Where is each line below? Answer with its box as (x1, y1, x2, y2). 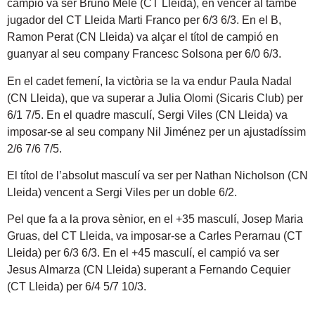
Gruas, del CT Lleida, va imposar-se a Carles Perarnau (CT (7, 230, 302, 243)
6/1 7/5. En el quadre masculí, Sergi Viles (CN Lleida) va (7, 108, 288, 121)
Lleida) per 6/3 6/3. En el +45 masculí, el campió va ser (7, 247, 279, 259)
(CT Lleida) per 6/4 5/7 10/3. (7, 281, 146, 293)
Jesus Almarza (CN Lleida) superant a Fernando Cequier (7, 264, 290, 276)
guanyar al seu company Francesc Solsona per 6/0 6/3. (7, 48, 281, 60)
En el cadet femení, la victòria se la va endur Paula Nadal (7, 75, 292, 87)
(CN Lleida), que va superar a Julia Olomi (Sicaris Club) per (7, 91, 303, 104)
